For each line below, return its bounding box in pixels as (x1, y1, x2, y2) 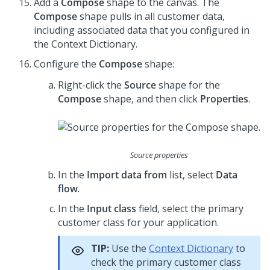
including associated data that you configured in (34, 24, 250, 37)
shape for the (156, 78, 220, 92)
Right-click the (58, 78, 124, 92)
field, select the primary (136, 202, 243, 216)
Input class (87, 202, 136, 216)
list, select (167, 168, 216, 182)
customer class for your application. (58, 216, 219, 230)
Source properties (130, 149, 188, 161)
